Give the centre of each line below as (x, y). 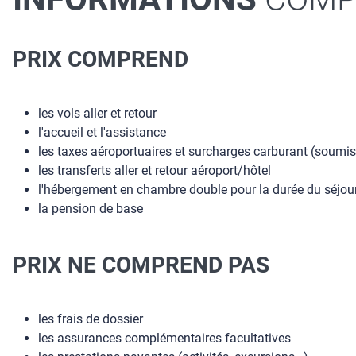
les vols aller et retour (97, 113)
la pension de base (91, 209)
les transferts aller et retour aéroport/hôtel (155, 170)
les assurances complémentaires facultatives (164, 338)
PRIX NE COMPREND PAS (141, 265)
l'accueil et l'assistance (102, 132)
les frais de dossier (91, 319)
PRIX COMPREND (101, 59)
